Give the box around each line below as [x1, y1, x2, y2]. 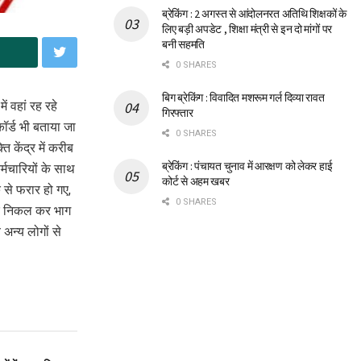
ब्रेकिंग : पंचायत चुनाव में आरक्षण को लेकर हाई [162, 159, 333, 174]
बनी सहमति [162, 37, 205, 52]
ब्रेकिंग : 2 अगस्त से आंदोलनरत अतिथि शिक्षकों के [162, 6, 347, 22]
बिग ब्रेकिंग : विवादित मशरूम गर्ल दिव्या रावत [162, 90, 325, 106]
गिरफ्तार [162, 106, 193, 121]
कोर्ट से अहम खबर [162, 174, 230, 189]
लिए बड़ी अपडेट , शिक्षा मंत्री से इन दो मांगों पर [162, 22, 333, 37]
